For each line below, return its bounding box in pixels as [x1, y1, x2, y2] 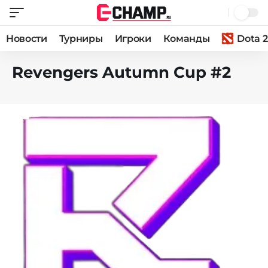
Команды [163, 32, 210, 44]
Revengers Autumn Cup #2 [12, 63, 231, 82]
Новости [6, 32, 47, 44]
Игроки [114, 32, 151, 44]
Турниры [59, 32, 103, 44]
